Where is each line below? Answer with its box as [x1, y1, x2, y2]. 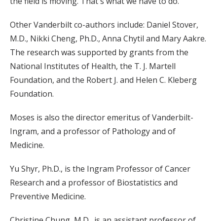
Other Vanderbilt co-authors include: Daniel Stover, [10, 19, 198, 31]
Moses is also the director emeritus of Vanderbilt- [10, 112, 193, 123]
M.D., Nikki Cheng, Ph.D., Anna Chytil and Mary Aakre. [10, 33, 206, 44]
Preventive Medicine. [10, 191, 86, 202]
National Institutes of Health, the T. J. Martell [10, 61, 176, 72]
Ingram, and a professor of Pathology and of [10, 126, 176, 137]
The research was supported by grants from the [10, 47, 188, 58]
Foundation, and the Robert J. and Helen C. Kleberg [10, 74, 197, 86]
